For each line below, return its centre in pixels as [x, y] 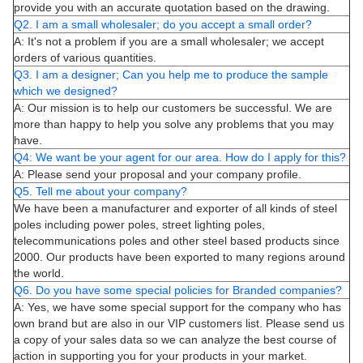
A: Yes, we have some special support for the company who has [177, 307]
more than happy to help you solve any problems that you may [174, 124]
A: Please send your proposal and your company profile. [158, 174]
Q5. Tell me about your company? [100, 191]
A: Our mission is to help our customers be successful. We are [173, 107]
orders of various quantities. [85, 57]
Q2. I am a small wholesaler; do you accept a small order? [163, 24]
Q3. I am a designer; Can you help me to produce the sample [171, 74]
